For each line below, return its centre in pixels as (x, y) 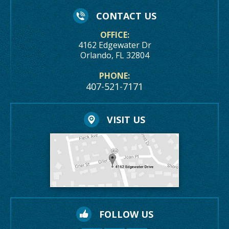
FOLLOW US (126, 214)
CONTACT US (126, 16)
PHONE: (114, 76)
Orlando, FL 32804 (114, 55)
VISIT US (126, 120)
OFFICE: (114, 35)
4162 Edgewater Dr (114, 45)
